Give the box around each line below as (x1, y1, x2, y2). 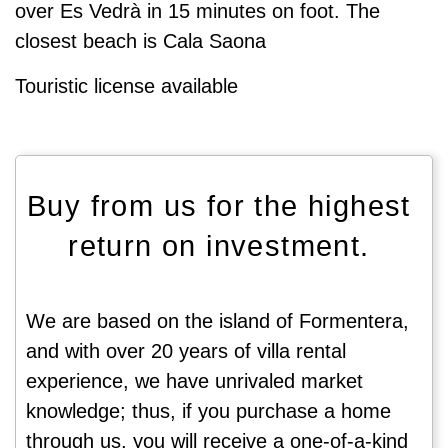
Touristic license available (15, 74, 238, 97)
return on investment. (68, 229, 370, 262)
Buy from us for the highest (27, 189, 411, 222)
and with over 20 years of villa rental (26, 339, 346, 362)
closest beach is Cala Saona (15, 30, 266, 53)
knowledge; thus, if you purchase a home (26, 399, 391, 422)
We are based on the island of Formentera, (26, 309, 409, 332)
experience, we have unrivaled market (26, 369, 363, 392)
